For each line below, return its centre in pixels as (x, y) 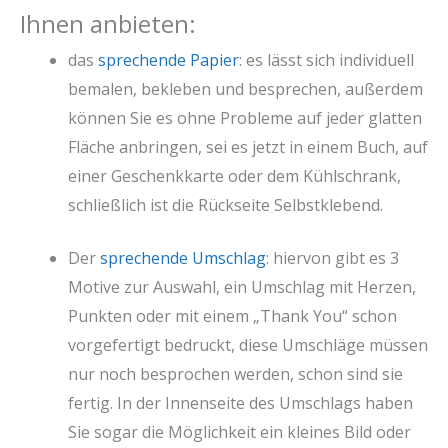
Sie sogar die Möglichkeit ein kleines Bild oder (239, 431)
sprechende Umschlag (183, 257)
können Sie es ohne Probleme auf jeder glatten (245, 117)
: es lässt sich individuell (326, 59)
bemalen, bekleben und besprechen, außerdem (245, 88)
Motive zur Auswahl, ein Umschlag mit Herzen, (242, 286)
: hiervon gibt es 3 (332, 257)
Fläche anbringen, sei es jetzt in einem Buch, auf (248, 146)
